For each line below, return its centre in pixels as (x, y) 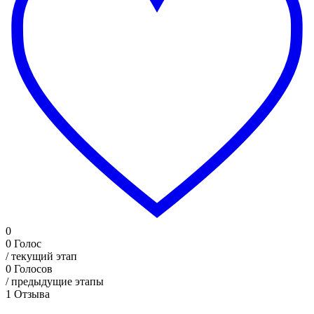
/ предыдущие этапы (55, 281)
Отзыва (32, 294)
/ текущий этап (41, 256)
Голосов (33, 268)
